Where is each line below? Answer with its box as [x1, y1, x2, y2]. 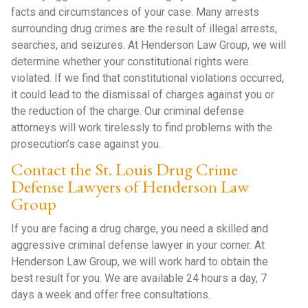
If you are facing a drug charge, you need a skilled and [11, 222, 269, 235]
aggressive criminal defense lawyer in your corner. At [11, 239, 265, 252]
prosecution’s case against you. [11, 137, 162, 151]
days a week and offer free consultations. [11, 288, 211, 301]
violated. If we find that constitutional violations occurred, [11, 71, 285, 85]
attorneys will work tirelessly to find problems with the [11, 121, 273, 134]
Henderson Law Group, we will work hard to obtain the [11, 255, 269, 268]
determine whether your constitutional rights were [11, 55, 250, 68]
